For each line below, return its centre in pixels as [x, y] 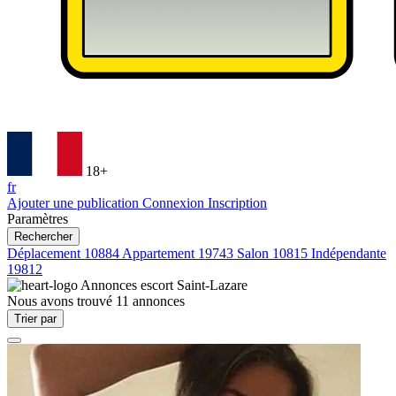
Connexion [175, 203]
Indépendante [349, 253]
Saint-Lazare [212, 285]
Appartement [160, 253]
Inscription [237, 203]
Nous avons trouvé [61, 301]
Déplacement [46, 253]
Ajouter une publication [75, 203]
